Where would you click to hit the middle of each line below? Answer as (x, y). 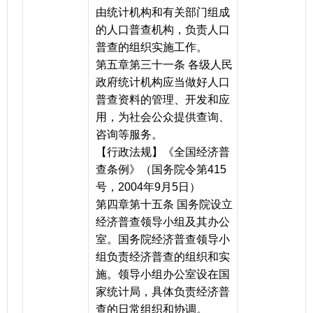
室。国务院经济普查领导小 (163, 240)
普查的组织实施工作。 (152, 48)
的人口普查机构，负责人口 (163, 30)
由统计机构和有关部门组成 (163, 13)
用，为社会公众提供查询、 (163, 117)
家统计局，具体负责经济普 (163, 292)
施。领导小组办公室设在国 (163, 275)
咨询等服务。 (129, 135)
